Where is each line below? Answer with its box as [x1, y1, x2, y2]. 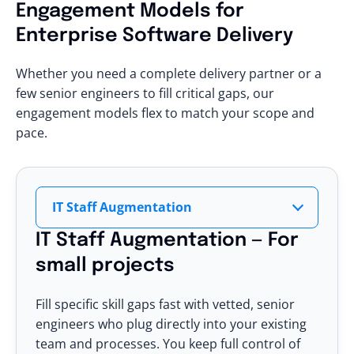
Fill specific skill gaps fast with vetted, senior [36, 295, 295, 313]
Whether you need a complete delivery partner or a [16, 64, 322, 82]
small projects [36, 255, 175, 276]
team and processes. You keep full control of [36, 334, 300, 352]
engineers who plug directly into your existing [36, 314, 307, 333]
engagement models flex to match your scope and [16, 104, 314, 122]
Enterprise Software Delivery [16, 25, 293, 46]
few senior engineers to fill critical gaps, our [16, 84, 274, 102]
